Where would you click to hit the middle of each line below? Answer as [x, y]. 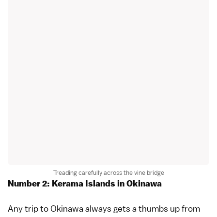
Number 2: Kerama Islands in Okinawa [85, 183]
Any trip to [29, 208]
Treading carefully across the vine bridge [108, 172]
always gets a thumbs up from [142, 208]
